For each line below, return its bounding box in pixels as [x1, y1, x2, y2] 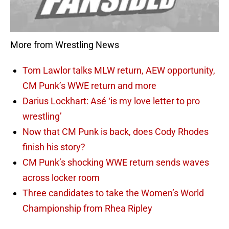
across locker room [22, 172, 100, 184]
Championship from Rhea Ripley [22, 203, 152, 214]
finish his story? [22, 142, 85, 153]
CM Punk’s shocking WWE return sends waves [22, 157, 209, 168]
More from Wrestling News [10, 39, 119, 51]
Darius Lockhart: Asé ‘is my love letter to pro [22, 96, 200, 107]
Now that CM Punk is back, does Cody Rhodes [22, 126, 209, 138]
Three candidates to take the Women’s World [22, 188, 204, 199]
